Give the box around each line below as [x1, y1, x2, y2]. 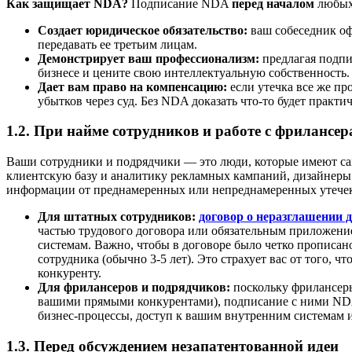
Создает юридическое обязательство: [38, 23, 247, 37]
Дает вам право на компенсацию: [38, 79, 227, 93]
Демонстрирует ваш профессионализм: [38, 51, 259, 65]
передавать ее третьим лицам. [38, 37, 197, 51]
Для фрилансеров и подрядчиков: [38, 280, 230, 294]
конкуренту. [38, 266, 101, 280]
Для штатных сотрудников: [38, 210, 196, 223]
